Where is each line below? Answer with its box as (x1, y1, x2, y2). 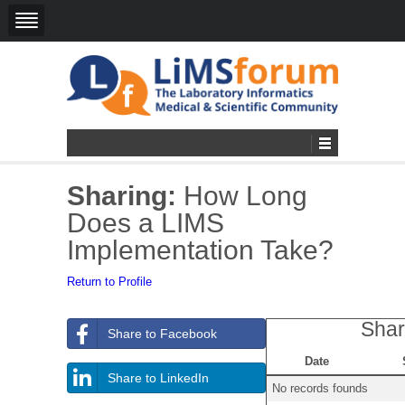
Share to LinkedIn (108, 370, 209, 385)
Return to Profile (67, 274, 152, 288)
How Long (176, 180, 307, 211)
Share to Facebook (108, 325, 217, 341)
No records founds (272, 381, 368, 395)
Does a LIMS (67, 207, 224, 238)
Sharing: (67, 180, 176, 211)
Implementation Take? (67, 234, 334, 265)
